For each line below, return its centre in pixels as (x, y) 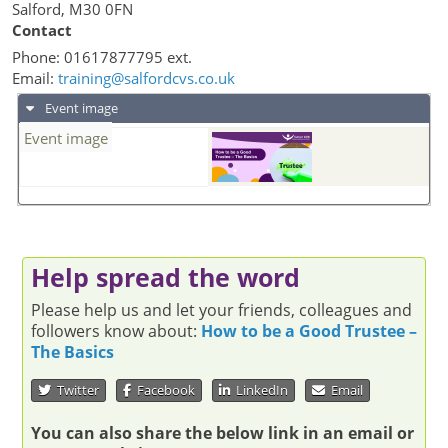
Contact (42, 30)
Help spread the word (165, 277)
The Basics (72, 352)
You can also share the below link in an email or (222, 433)
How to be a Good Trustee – (309, 331)
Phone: (38, 57)
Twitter (75, 390)
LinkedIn (259, 390)
